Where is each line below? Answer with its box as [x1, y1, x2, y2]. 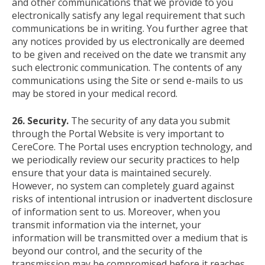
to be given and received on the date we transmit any [12, 47, 246, 61]
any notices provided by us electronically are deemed [12, 34, 244, 48]
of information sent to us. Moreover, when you [12, 205, 220, 218]
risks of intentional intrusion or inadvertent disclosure [12, 192, 253, 205]
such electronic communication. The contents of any [12, 60, 242, 74]
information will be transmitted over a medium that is [12, 231, 248, 244]
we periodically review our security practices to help [12, 153, 240, 166]
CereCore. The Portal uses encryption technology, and [12, 140, 252, 153]
